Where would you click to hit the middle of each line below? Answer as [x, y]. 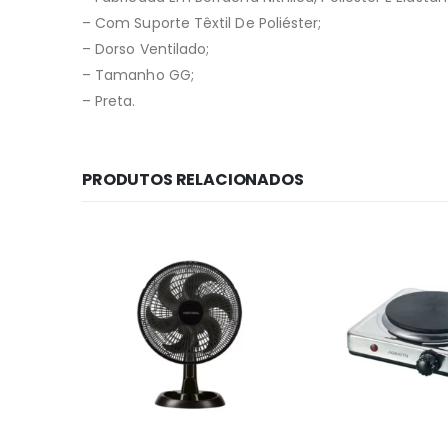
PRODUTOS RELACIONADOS [193, 179]
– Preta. [109, 100]
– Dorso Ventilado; [146, 48]
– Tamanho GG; [138, 74]
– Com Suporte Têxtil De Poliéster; [202, 22]
